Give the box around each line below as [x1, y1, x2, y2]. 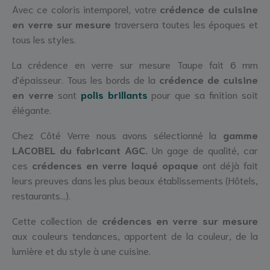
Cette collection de [12, 213, 102, 227]
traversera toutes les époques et [111, 17, 258, 31]
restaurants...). [12, 188, 71, 202]
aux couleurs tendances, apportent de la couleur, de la [12, 228, 258, 242]
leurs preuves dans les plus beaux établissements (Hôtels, [12, 173, 258, 187]
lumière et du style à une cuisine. [12, 243, 151, 257]
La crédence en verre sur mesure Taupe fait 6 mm [12, 57, 258, 71]
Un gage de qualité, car [152, 143, 258, 157]
